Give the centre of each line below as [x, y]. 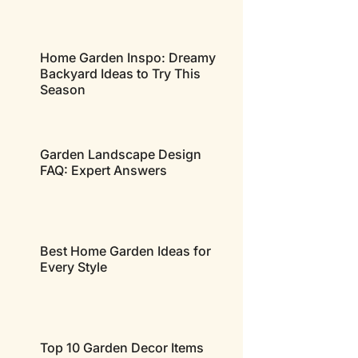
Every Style [73, 267]
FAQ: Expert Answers [103, 171]
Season [62, 90]
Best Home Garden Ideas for [125, 251]
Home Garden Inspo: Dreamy [127, 58]
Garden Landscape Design [120, 155]
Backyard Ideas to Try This [120, 74]
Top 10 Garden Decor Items [121, 348]
